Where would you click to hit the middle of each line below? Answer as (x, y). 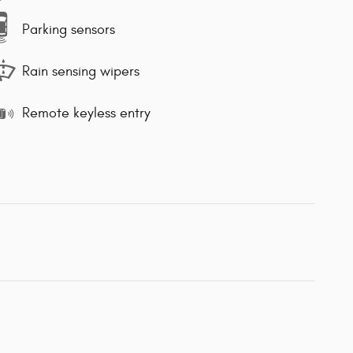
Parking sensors (69, 30)
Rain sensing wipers (81, 72)
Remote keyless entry (86, 113)
